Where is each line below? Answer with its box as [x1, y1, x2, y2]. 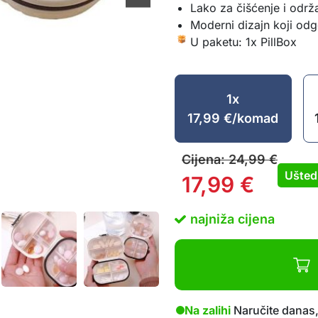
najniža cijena [190, 212, 275, 226]
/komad [232, 111, 279, 126]
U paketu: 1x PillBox [190, 35, 297, 49]
